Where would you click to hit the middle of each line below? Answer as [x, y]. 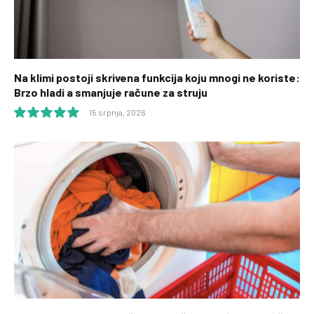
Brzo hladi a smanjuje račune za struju [111, 93]
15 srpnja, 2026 [117, 112]
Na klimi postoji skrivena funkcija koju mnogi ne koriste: [157, 78]
